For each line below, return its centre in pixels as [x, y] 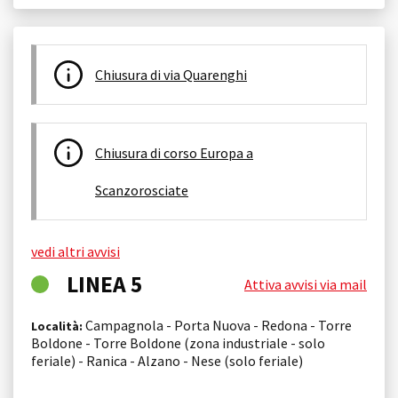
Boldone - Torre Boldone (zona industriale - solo [178, 342]
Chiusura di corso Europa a [174, 152]
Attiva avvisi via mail [306, 284]
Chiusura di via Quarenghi [171, 74]
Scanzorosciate [142, 190]
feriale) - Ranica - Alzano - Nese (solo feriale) [167, 360]
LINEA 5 [105, 284]
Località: [57, 326]
